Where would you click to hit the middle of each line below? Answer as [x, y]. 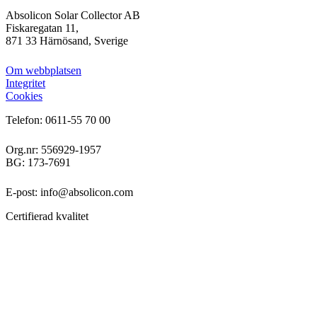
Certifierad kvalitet [47, 217]
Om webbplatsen [44, 71]
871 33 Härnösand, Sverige [67, 41]
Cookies [24, 96]
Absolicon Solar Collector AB [73, 16]
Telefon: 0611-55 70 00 [58, 120]
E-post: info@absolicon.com [69, 192]
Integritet [25, 83]
